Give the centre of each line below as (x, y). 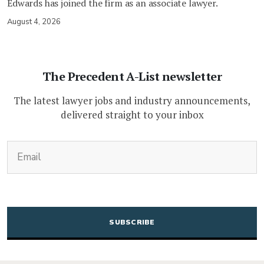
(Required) (178, 146)
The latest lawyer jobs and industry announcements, (132, 100)
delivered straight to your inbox (132, 114)
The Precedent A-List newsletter (132, 76)
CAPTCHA (152, 204)
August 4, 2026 (34, 22)
